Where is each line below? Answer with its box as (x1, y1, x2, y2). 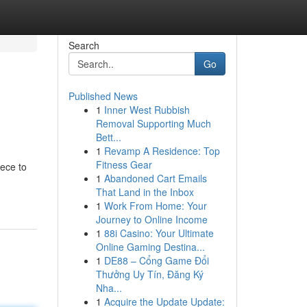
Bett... (95, 130, 121, 144)
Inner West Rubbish (103, 103, 190, 116)
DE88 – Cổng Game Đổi (103, 254, 209, 267)
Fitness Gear (95, 158, 152, 171)
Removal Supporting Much (95, 116, 211, 130)
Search (68, 38, 99, 52)
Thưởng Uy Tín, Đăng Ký (95, 267, 204, 281)
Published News (68, 89, 138, 103)
